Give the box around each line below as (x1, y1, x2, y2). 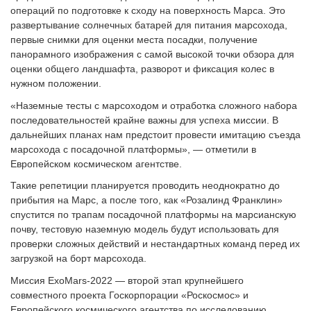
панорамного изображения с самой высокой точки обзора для (10, 49, 294, 60)
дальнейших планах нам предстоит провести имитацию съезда (10, 128, 301, 140)
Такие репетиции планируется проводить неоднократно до (10, 180, 280, 191)
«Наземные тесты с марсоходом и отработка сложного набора (10, 99, 297, 111)
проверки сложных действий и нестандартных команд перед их (10, 238, 300, 249)
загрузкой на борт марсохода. (10, 253, 146, 264)
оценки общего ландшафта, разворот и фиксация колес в (10, 63, 274, 74)
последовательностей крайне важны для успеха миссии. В (10, 114, 278, 126)
